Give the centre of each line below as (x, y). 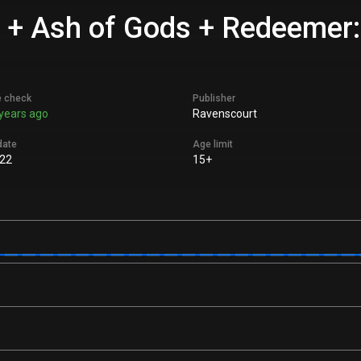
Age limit (213, 144)
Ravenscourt (225, 114)
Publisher (214, 98)
